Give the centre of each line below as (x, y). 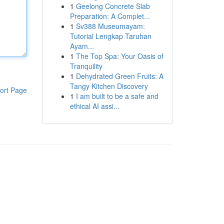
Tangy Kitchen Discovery (109, 86)
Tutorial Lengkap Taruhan (110, 36)
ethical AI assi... (94, 106)
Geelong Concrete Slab (113, 6)
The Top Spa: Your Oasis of (119, 56)
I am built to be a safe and (117, 96)
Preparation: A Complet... (110, 16)
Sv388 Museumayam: (110, 26)
